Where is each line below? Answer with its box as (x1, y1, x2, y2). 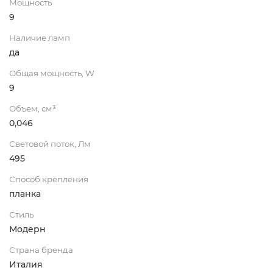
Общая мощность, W (9, 68, 94, 78)
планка (9, 188, 41, 199)
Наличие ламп (9, 32, 70, 43)
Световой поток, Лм (9, 138, 91, 149)
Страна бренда (9, 244, 73, 255)
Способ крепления (9, 174, 88, 184)
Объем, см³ (9, 103, 56, 113)
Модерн (9, 223, 46, 235)
